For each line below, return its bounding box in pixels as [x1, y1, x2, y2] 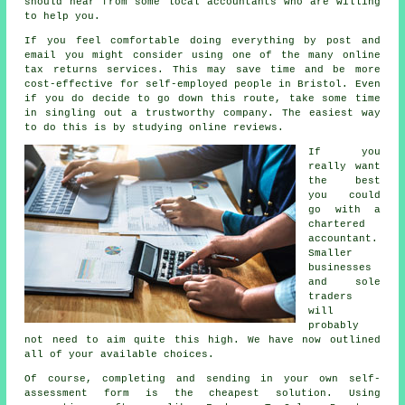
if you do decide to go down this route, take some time [24, 92, 381, 104]
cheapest [209, 387, 260, 399]
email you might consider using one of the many [24, 49, 343, 61]
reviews [233, 121, 278, 133]
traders [308, 290, 353, 302]
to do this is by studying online [24, 121, 234, 133]
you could [308, 189, 381, 201]
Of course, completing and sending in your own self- [24, 372, 381, 384]
